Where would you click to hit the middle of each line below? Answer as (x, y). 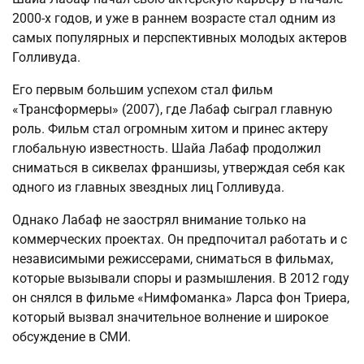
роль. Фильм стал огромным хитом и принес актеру (170, 129)
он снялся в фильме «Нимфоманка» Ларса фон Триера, (181, 298)
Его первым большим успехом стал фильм (143, 90)
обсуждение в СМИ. (71, 337)
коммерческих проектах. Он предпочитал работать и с (180, 240)
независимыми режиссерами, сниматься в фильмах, (173, 259)
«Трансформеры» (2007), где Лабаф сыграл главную (172, 110)
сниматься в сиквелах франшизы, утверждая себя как (179, 168)
